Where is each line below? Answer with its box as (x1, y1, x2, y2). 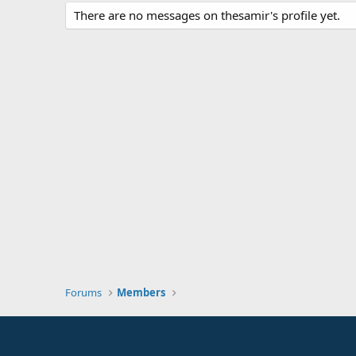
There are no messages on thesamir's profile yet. (74, 6, 340, 23)
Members (117, 285, 166, 300)
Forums (65, 285, 102, 300)
